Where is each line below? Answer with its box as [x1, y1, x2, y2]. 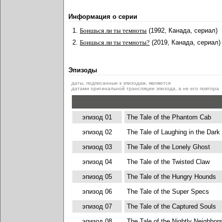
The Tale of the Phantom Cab [126, 113, 211, 121]
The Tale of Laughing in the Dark [126, 128, 220, 136]
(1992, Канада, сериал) [149, 27, 218, 34]
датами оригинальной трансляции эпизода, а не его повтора [71, 86, 219, 91]
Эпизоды [68, 66, 97, 74]
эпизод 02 [82, 128, 112, 136]
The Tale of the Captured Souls [126, 203, 216, 210]
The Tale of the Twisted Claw [126, 158, 210, 166]
